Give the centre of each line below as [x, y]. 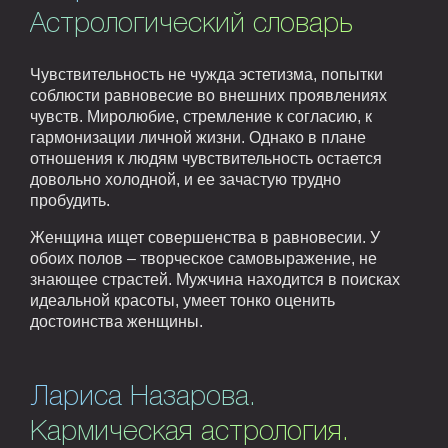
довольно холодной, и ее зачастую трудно [185, 179]
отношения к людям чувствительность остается [206, 158]
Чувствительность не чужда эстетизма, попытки [206, 74]
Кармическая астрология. [189, 432]
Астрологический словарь [191, 24]
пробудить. [70, 200]
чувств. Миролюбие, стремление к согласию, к [201, 116]
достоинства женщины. [116, 321]
